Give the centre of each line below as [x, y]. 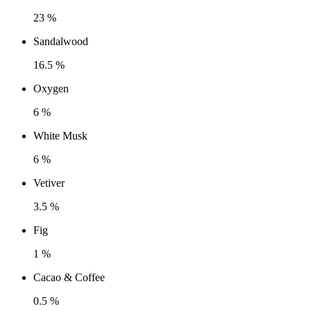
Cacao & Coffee [69, 278]
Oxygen [51, 89]
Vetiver [49, 183]
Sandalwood [61, 42]
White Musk [60, 136]
